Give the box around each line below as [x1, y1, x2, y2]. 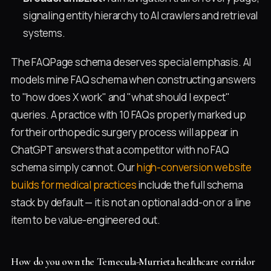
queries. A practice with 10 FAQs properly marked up [11, 107, 246, 122]
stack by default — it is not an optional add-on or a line [11, 195, 251, 209]
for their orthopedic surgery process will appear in [11, 125, 238, 139]
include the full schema [136, 177, 243, 192]
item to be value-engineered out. [11, 212, 160, 227]
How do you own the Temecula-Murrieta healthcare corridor [11, 255, 255, 268]
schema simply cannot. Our [11, 160, 137, 174]
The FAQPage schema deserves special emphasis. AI [11, 54, 252, 69]
